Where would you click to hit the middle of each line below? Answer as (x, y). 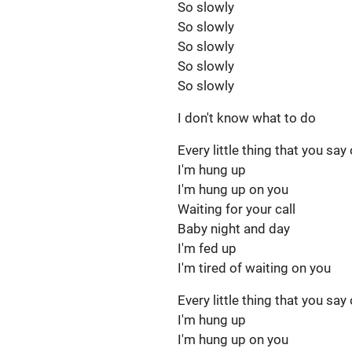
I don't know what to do (247, 118)
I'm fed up (209, 248)
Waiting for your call (238, 209)
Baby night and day (235, 229)
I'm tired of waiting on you (254, 268)
